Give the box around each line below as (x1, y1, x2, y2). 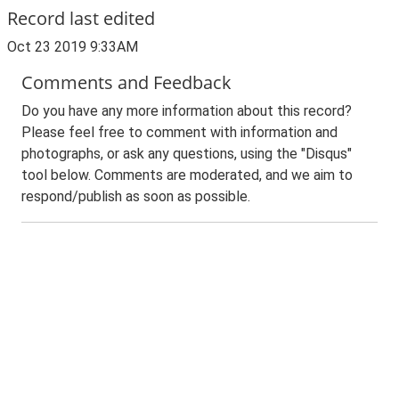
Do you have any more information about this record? (21, 102, 352, 119)
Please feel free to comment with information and (21, 124, 338, 141)
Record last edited (7, 6, 155, 30)
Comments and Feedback (21, 70, 232, 94)
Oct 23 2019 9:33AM (7, 38, 138, 55)
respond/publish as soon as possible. (21, 188, 250, 205)
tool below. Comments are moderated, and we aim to (21, 167, 353, 183)
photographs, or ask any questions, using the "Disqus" (21, 145, 352, 162)
